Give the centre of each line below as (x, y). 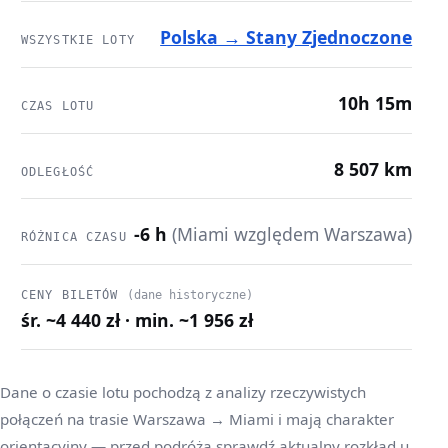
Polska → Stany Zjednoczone (286, 37)
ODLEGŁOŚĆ (57, 171)
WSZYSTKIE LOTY (77, 40)
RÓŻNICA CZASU (73, 237)
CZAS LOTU (57, 106)
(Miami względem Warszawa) (292, 234)
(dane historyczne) (189, 294)
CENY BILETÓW (73, 294)
